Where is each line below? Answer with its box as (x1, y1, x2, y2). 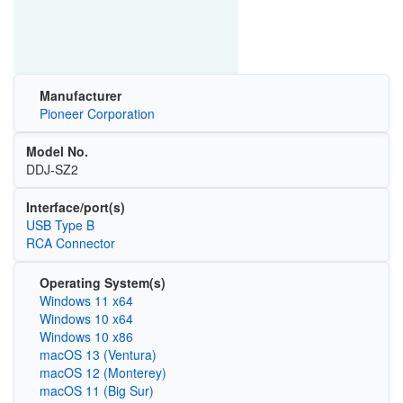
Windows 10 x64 (39, 309, 133, 327)
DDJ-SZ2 (25, 159, 78, 178)
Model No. (25, 141, 88, 160)
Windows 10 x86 (39, 327, 133, 345)
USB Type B (25, 215, 94, 234)
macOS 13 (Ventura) (39, 345, 157, 363)
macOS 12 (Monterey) (39, 363, 166, 381)
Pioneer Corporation (39, 103, 155, 122)
